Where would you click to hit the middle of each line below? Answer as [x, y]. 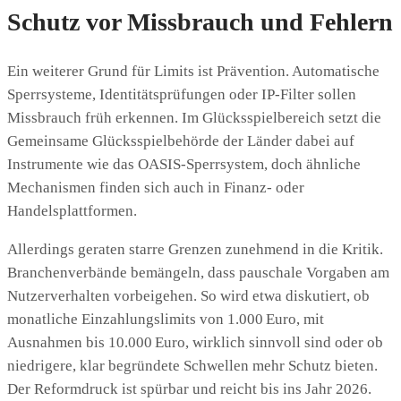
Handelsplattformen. [72, 210]
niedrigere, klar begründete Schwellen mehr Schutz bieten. [192, 365]
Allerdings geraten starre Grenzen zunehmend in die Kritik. [195, 249]
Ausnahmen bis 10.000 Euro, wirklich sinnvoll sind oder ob [195, 342]
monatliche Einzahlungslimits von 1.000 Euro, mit [166, 319]
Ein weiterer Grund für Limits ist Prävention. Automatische [193, 71]
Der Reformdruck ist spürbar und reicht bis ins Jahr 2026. [189, 388]
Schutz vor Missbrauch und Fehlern [200, 22]
